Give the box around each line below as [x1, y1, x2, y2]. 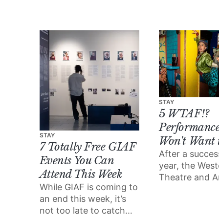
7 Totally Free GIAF [39, 140, 136, 153]
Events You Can [39, 153, 114, 167]
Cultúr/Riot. [39, 7, 86, 18]
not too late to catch [39, 205, 125, 216]
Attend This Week [39, 167, 122, 181]
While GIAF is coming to [39, 181, 138, 192]
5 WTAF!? [159, 107, 209, 120]
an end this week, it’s [39, 193, 126, 204]
